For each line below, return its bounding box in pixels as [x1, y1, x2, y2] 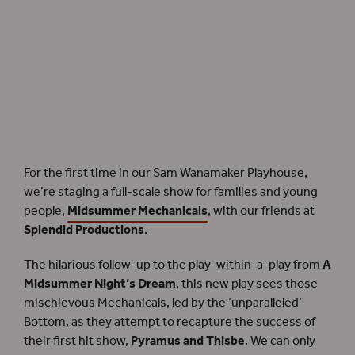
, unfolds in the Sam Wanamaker [212, 116, 327, 132]
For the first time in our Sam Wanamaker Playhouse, [24, 161, 307, 186]
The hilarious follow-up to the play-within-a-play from [24, 253, 323, 278]
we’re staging [24, 180, 100, 205]
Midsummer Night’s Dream [24, 272, 176, 297]
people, [24, 199, 67, 224]
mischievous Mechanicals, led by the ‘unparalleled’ [24, 291, 302, 316]
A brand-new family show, [28, 116, 120, 132]
